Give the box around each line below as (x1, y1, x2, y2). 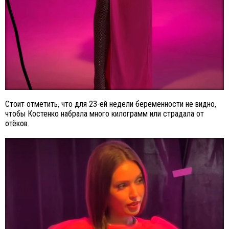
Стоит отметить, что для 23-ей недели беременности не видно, (5, 99, 216, 109)
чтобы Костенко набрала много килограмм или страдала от (5, 108, 204, 119)
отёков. (5, 118, 29, 128)
